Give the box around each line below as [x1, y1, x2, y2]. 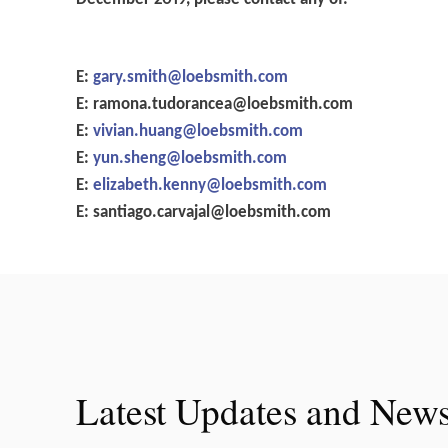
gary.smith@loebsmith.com [93, 69, 289, 87]
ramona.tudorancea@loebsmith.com [93, 96, 354, 114]
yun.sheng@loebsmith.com [93, 150, 288, 168]
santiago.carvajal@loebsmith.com [93, 204, 332, 222]
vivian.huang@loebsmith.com [93, 123, 304, 141]
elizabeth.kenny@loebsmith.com [93, 177, 328, 195]
